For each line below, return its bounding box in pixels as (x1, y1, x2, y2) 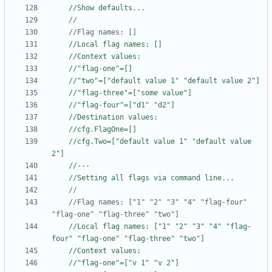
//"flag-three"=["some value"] (69, 89, 192, 98)
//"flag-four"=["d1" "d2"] (69, 101, 175, 110)
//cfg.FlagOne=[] (69, 125, 137, 134)
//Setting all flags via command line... (69, 174, 234, 183)
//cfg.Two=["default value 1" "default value (69, 137, 251, 146)
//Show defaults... (69, 4, 145, 13)
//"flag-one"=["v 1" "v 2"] (69, 259, 179, 268)
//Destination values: (69, 113, 158, 122)
